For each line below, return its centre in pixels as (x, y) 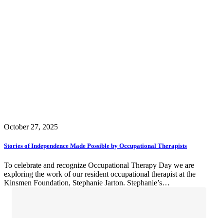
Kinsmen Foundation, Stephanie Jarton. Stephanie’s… (87, 182)
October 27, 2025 (31, 127)
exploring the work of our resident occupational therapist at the (100, 174)
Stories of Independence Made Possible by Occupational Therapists (95, 146)
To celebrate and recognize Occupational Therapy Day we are (99, 165)
